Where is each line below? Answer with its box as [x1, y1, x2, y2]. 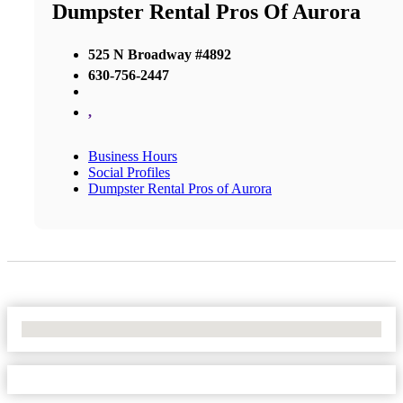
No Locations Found [22, 320, 139, 336]
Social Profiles [88, 164, 170, 180]
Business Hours [88, 148, 177, 164]
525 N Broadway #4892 [88, 46, 231, 62]
